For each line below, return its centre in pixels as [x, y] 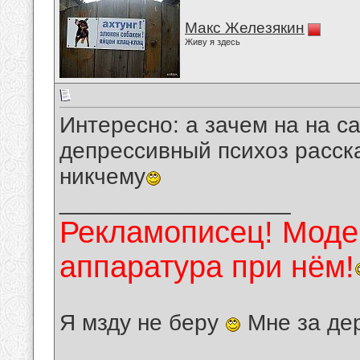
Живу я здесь [213, 42]
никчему [102, 177]
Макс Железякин [245, 28]
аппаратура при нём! [207, 267]
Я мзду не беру [142, 323]
